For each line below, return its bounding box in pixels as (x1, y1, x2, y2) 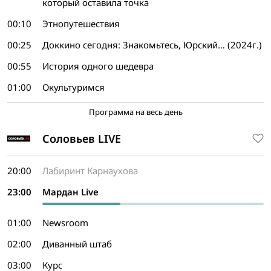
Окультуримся (42, 81, 105, 93)
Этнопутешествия (42, 18, 120, 30)
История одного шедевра (42, 60, 154, 72)
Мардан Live (42, 186, 99, 198)
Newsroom (42, 217, 88, 229)
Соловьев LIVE (42, 131, 121, 146)
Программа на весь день (88, 106, 183, 117)
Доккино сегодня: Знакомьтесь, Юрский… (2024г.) (42, 39, 262, 51)
